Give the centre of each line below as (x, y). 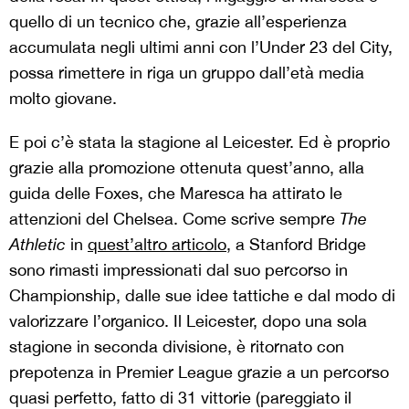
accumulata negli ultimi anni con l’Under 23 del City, (201, 47)
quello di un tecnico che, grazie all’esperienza (178, 22)
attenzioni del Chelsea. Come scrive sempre (174, 219)
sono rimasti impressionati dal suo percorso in (178, 270)
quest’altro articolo (157, 245)
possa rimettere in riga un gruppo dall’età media (187, 73)
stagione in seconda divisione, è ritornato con (177, 347)
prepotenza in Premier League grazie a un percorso (199, 372)
